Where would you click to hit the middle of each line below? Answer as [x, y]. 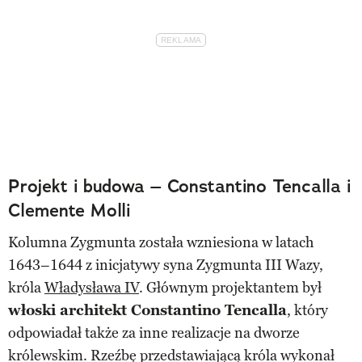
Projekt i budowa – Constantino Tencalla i [179, 186]
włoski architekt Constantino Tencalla [147, 310]
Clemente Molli [69, 210]
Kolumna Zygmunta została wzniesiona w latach [161, 242]
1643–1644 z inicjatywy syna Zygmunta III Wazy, [166, 265]
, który [307, 310]
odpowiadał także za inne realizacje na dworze [154, 333]
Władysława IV [92, 287]
